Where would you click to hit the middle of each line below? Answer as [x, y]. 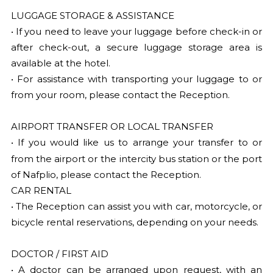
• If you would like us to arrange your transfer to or [136, 142]
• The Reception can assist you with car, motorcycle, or [136, 206]
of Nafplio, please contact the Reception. [106, 175]
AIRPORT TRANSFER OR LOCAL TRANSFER [112, 126]
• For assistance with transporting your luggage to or [136, 79]
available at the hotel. [60, 63]
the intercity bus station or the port [182, 159]
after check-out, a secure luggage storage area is [136, 47]
